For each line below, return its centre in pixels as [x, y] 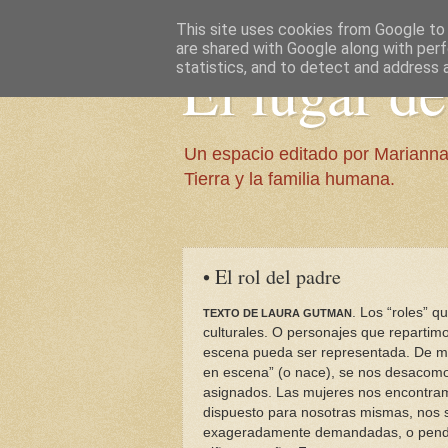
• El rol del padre [272, 276]
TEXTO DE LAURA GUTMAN [277, 312]
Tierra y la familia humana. [289, 179]
